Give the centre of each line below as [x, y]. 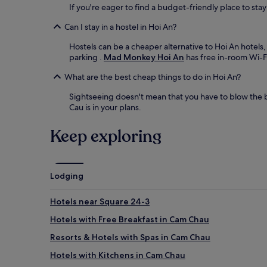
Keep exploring [106, 136]
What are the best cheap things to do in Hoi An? [153, 77]
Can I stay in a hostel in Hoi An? [120, 27]
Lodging [67, 176]
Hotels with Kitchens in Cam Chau [118, 255]
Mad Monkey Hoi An [144, 57]
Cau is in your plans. [105, 107]
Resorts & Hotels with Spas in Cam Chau [130, 237]
